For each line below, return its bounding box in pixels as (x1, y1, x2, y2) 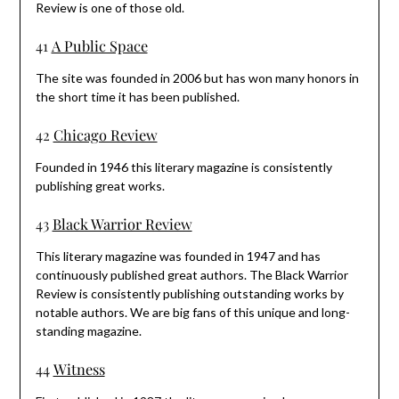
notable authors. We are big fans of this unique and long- (35, 304, 350, 320)
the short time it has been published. (35, 88, 240, 104)
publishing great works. (35, 177, 165, 193)
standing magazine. (35, 322, 142, 338)
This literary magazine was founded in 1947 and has (35, 248, 321, 264)
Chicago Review (53, 124, 158, 144)
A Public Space (51, 35, 148, 55)
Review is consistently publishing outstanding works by (35, 285, 344, 301)
